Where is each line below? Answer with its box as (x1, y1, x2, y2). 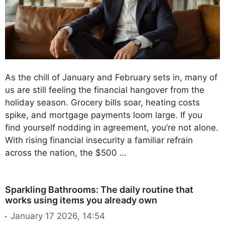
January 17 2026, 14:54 (11, 210, 105, 221)
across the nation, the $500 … (5, 148, 127, 158)
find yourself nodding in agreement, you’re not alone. (5, 123, 218, 133)
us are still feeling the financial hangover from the (5, 85, 204, 95)
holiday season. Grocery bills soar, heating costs (5, 97, 200, 108)
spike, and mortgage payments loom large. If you (5, 110, 202, 121)
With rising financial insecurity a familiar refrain (5, 135, 193, 146)
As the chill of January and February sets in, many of (5, 72, 217, 83)
